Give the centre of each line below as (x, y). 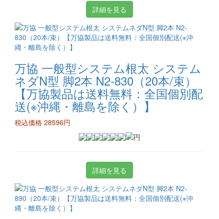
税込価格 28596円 (43, 122)
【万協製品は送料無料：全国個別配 (109, 93)
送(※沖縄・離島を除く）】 (85, 106)
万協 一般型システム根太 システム (108, 68)
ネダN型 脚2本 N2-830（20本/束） (106, 80)
